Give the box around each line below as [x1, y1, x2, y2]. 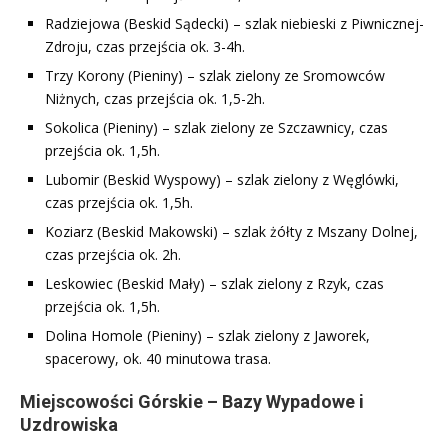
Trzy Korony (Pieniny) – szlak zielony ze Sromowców [45, 65, 385, 85]
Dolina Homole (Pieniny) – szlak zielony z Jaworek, [45, 325, 370, 345]
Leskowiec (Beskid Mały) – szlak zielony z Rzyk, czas [45, 273, 384, 293]
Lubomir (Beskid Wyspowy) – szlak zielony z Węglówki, [45, 169, 399, 189]
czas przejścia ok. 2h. [45, 244, 181, 264]
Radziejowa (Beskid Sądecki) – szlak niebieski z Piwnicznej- [45, 13, 424, 33]
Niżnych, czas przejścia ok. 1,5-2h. [45, 88, 265, 108]
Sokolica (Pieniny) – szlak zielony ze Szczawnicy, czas [45, 117, 388, 137]
